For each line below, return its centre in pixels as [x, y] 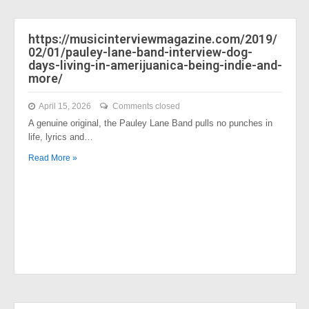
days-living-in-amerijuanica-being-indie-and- [155, 65]
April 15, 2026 [65, 106]
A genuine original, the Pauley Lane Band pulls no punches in [150, 123]
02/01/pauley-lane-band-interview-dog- [140, 52]
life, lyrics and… [61, 137]
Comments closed [146, 106]
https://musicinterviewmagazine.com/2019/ [153, 39]
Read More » [53, 158]
